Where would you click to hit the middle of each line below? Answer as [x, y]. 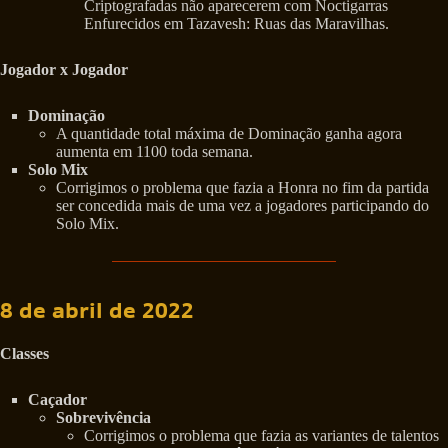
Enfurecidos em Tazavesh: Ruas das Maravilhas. [236, 23]
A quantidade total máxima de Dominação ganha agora [229, 133]
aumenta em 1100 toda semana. [154, 151]
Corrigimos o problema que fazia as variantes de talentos [261, 435]
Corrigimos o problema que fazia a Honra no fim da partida [242, 187]
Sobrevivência [103, 417]
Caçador [57, 399]
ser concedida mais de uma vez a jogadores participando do [242, 205]
